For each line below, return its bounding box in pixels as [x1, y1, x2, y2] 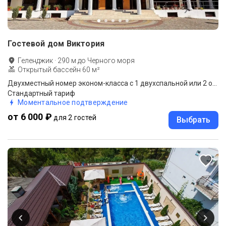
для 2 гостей [53, 113, 97, 122]
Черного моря [87, 56, 135, 65]
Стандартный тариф [8, 89, 75, 97]
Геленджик [18, 56, 53, 65]
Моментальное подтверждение [18, 98, 128, 106]
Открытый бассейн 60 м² [18, 65, 100, 74]
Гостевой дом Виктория [8, 38, 105, 48]
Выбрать [177, 115, 210, 125]
